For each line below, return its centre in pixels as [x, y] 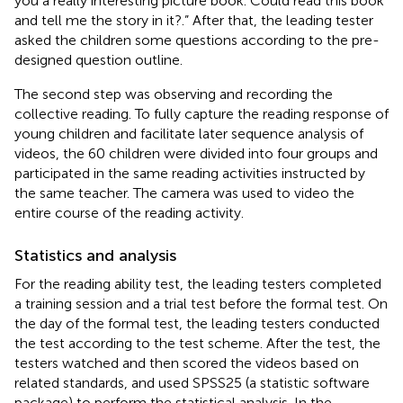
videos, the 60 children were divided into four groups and [196, 153]
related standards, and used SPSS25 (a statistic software [192, 382]
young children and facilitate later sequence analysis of [189, 133]
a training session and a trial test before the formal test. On [201, 303]
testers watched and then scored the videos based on [187, 363]
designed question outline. [99, 59]
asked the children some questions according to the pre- [197, 40]
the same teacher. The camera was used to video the [184, 193]
